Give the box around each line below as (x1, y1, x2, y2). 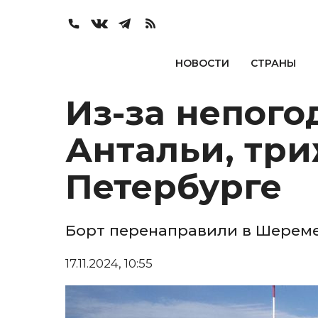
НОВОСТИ (175, 57, 229, 70)
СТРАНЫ (250, 57, 296, 70)
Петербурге (65, 166, 282, 207)
